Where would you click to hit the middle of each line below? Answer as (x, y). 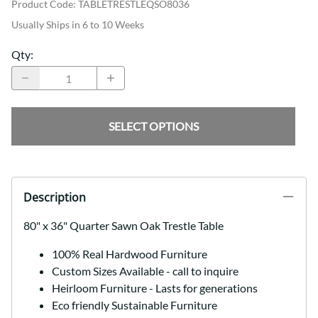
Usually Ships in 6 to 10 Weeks (78, 25)
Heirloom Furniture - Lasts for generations (155, 288)
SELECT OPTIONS (153, 126)
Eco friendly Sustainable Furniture (135, 305)
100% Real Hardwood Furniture (130, 254)
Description (55, 198)
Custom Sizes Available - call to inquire (145, 271)
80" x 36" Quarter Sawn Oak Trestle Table (124, 226)
